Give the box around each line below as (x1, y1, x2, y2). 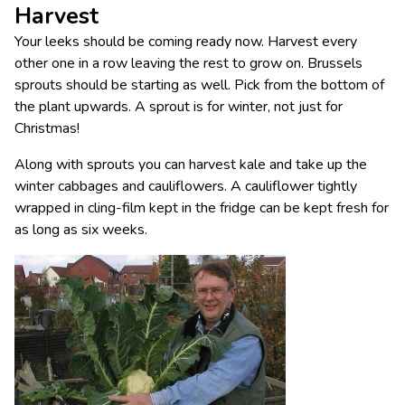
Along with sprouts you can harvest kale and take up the (14, 154, 367, 174)
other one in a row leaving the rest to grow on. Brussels (14, 52, 363, 73)
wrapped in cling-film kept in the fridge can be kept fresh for (14, 197, 389, 218)
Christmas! (14, 118, 80, 138)
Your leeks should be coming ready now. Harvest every (14, 31, 357, 52)
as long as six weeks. (14, 219, 147, 240)
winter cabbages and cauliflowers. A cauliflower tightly (14, 175, 357, 196)
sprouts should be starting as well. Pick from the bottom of (14, 74, 384, 95)
